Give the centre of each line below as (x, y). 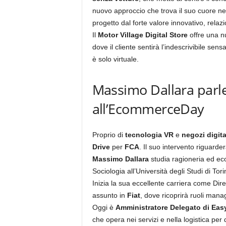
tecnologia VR (149, 135)
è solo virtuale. (115, 59)
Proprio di (108, 135)
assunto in (109, 195)
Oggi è (104, 207)
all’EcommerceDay (148, 109)
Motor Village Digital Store (143, 35)
